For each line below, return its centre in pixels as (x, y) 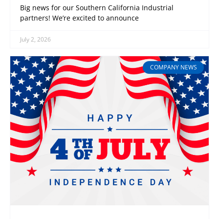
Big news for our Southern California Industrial (97, 7)
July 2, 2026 (35, 39)
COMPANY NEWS (173, 67)
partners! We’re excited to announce (79, 18)
